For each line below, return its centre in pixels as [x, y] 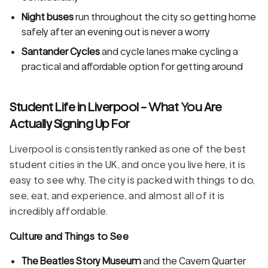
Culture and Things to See [69, 236]
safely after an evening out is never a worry [116, 32]
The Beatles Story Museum [81, 261]
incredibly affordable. [59, 211]
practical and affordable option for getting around [132, 66]
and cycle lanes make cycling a [169, 51]
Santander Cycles [61, 51]
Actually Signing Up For [70, 123]
